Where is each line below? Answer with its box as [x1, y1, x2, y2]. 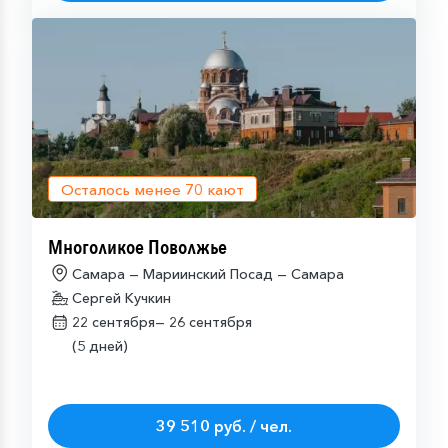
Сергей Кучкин [72, 289, 171, 307]
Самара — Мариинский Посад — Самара [72, 265, 344, 283]
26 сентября [169, 313, 252, 331]
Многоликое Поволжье [48, 234, 227, 261]
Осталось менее [61, 179, 185, 199]
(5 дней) [72, 337, 128, 355]
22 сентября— [72, 313, 169, 331]
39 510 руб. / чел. [156, 415, 292, 436]
